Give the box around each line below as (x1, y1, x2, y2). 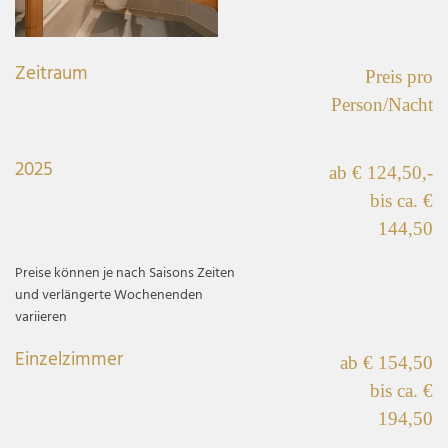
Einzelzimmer (15, 345, 123, 376)
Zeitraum (15, 59, 88, 90)
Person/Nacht (331, 94, 433, 116)
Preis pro (365, 66, 433, 88)
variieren (15, 306, 67, 330)
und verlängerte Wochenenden (15, 284, 203, 308)
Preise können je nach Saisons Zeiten (15, 262, 235, 286)
